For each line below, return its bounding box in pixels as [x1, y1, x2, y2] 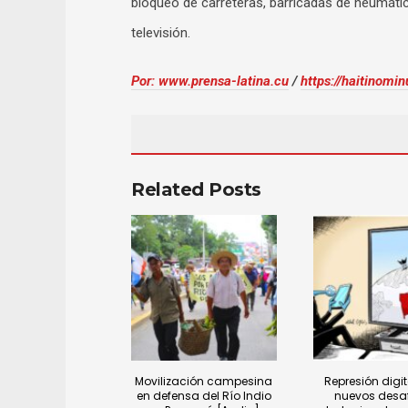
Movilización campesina [135, 373, 273, 389]
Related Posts [131, 178, 261, 201]
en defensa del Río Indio [136, 388, 271, 403]
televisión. [131, 25, 190, 42]
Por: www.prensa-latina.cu [131, 73, 289, 90]
